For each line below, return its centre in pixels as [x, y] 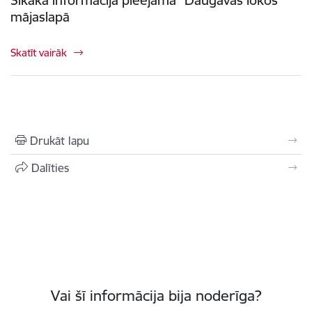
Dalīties [50, 167]
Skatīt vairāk [39, 52]
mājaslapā [40, 16]
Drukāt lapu [60, 140]
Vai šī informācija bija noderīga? [156, 295]
